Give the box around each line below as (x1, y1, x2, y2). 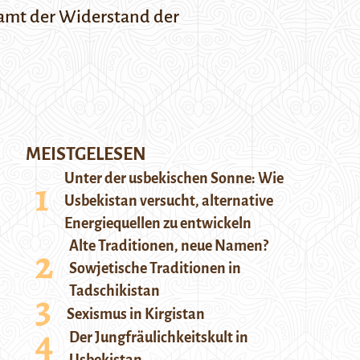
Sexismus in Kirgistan (67, 306, 205, 322)
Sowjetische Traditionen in (69, 260, 241, 276)
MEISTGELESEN (26, 145, 146, 164)
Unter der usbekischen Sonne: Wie (64, 170, 284, 186)
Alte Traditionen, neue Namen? (69, 238, 268, 254)
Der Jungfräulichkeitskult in (69, 329, 248, 346)
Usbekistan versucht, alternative (64, 193, 273, 209)
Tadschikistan (69, 283, 160, 299)
